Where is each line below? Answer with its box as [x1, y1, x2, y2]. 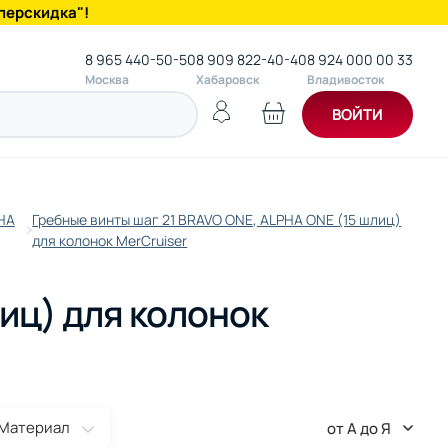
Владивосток [307, 71, 384, 88]
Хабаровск [196, 71, 259, 88]
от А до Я [327, 417, 391, 439]
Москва [85, 71, 129, 88]
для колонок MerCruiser [32, 231, 188, 250]
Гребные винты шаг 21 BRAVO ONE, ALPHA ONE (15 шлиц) [32, 210, 402, 229]
